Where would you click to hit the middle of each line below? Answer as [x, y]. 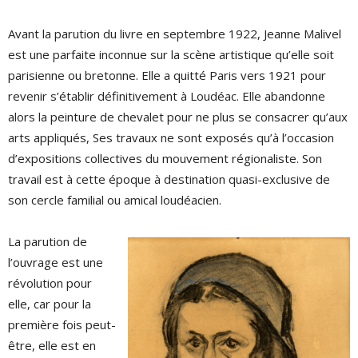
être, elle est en [52, 345]
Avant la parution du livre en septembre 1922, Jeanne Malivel [175, 34]
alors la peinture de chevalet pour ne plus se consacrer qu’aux [178, 117]
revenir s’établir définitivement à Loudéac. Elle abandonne [167, 96]
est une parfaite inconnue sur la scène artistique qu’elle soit [171, 54]
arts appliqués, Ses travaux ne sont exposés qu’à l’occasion [171, 137]
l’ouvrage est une [56, 262]
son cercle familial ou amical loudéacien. [115, 200]
